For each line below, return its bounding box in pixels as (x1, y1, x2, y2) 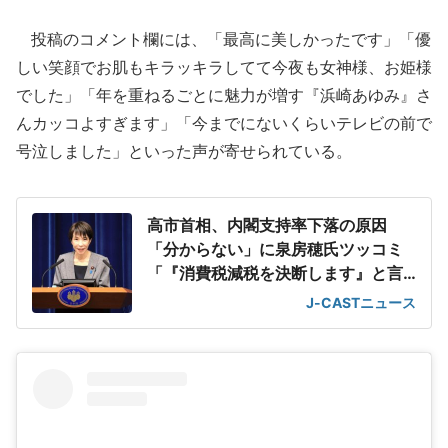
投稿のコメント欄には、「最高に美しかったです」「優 (16, 29, 431, 49)
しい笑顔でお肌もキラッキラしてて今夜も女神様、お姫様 (16, 57, 432, 77)
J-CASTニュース (306, 294, 416, 311)
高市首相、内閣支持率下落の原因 (147, 215, 387, 235)
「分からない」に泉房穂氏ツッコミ (147, 239, 403, 259)
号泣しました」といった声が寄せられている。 (16, 141, 352, 161)
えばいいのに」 (147, 287, 259, 307)
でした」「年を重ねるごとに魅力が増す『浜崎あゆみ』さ (16, 85, 432, 105)
